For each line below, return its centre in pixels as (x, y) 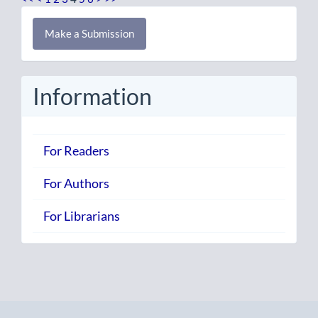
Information (92, 96)
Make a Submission (89, 33)
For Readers (76, 151)
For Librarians (82, 216)
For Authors (76, 183)
